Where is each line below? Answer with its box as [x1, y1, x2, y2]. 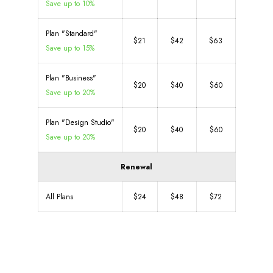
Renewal [121, 161, 152, 172]
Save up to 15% [45, 43, 94, 54]
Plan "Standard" [45, 28, 97, 39]
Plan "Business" [45, 73, 96, 83]
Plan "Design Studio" [45, 117, 115, 128]
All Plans [45, 191, 73, 202]
